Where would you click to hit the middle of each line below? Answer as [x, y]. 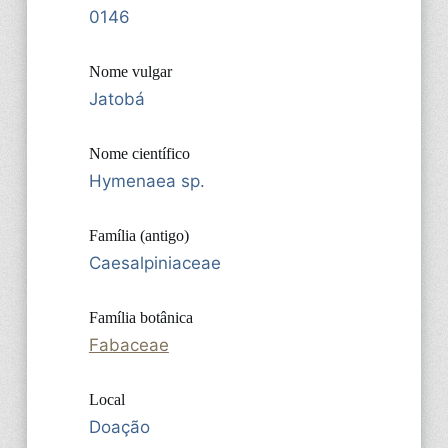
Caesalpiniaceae [154, 262]
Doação [119, 426]
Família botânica [140, 317]
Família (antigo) [138, 235]
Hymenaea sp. [146, 180]
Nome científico [139, 153]
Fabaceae [128, 344]
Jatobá [116, 98]
